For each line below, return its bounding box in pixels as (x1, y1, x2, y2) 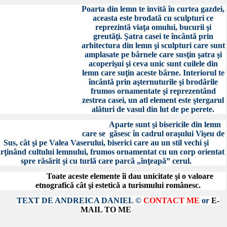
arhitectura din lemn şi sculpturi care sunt (81, 41, 225, 50)
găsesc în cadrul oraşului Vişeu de (109, 129, 224, 138)
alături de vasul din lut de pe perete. (92, 105, 214, 113)
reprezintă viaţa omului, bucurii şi (95, 23, 211, 31)
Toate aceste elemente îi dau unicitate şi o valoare (47, 172, 213, 180)
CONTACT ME (143, 196, 200, 205)
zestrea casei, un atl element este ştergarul (82, 96, 224, 104)
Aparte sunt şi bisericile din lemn (109, 120, 221, 129)
